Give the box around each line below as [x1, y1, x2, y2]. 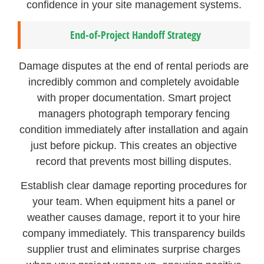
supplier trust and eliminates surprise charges [27, 243, 241, 256]
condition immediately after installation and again [19, 124, 249, 136]
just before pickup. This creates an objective [31, 140, 237, 152]
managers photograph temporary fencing [38, 108, 230, 120]
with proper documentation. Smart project [37, 92, 231, 104]
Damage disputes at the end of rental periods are [19, 60, 249, 72]
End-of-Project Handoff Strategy [70, 28, 201, 42]
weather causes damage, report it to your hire [27, 212, 241, 224]
